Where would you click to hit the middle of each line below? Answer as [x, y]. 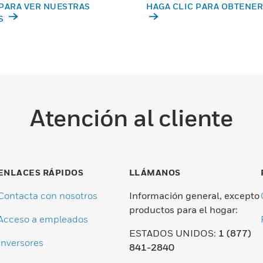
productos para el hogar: [183, 210]
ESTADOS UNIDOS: [173, 233]
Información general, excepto [194, 195]
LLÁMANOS [155, 172]
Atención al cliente [131, 117]
